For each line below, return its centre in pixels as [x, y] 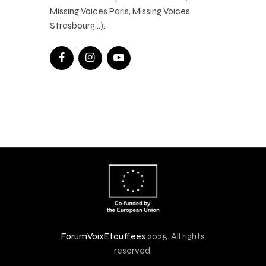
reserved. [133, 250]
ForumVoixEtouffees [103, 236]
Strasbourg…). [77, 26]
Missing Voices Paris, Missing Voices [120, 11]
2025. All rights [175, 236]
